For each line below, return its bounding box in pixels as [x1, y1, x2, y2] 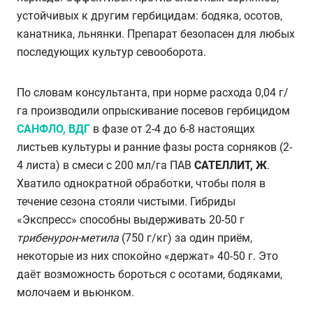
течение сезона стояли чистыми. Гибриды [17, 195, 235, 209]
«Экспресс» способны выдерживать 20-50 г [17, 213, 245, 227]
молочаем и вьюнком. [17, 286, 134, 300]
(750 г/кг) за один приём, [119, 231, 252, 245]
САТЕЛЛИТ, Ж [194, 159, 267, 173]
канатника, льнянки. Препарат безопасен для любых [17, 27, 295, 41]
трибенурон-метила [17, 231, 119, 245]
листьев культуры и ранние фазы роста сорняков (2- [17, 140, 292, 154]
